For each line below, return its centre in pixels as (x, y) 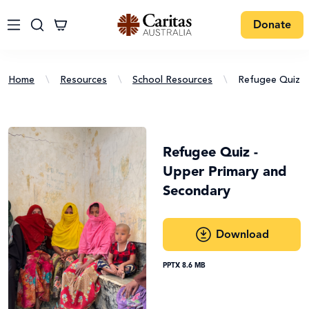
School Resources (172, 80)
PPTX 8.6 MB (184, 266)
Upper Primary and (225, 172)
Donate (272, 26)
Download (242, 235)
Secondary (197, 192)
